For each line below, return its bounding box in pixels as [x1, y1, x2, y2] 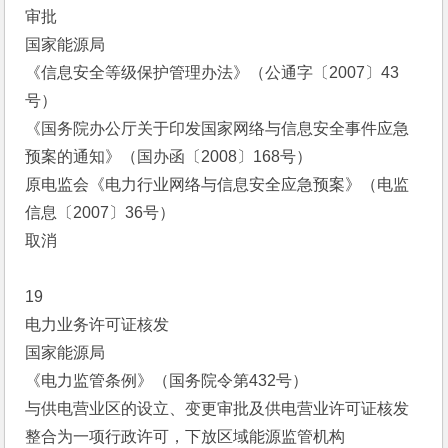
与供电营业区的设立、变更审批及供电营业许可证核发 [25, 400, 410, 417]
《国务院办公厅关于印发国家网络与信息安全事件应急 [25, 120, 410, 137]
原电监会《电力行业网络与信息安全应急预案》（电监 [25, 176, 410, 193]
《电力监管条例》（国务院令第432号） [25, 372, 309, 389]
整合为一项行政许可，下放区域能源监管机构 [25, 428, 346, 445]
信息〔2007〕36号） [25, 204, 176, 221]
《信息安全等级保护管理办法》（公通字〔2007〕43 [25, 64, 400, 81]
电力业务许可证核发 [25, 316, 170, 333]
